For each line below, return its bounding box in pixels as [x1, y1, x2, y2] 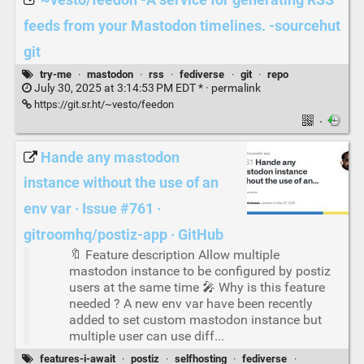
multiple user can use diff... [68, 327, 224, 344]
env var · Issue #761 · [23, 200, 161, 219]
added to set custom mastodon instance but [68, 311, 322, 327]
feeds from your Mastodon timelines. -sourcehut [23, 17, 340, 36]
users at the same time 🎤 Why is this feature [68, 279, 325, 295]
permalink [210, 81, 261, 96]
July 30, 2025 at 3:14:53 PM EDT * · [31, 81, 211, 96]
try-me [39, 67, 71, 80]
